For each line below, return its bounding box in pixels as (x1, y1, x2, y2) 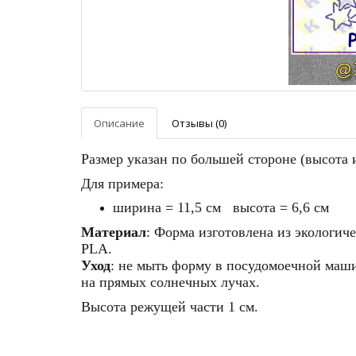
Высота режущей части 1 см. (81, 298, 258, 315)
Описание (94, 116, 145, 130)
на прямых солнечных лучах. (81, 273, 260, 290)
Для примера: (81, 176, 168, 192)
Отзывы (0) (172, 116, 226, 130)
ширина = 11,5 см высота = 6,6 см (113, 199, 345, 215)
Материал (81, 223, 146, 240)
